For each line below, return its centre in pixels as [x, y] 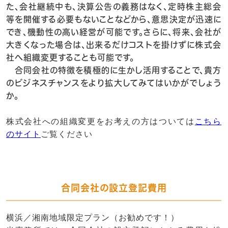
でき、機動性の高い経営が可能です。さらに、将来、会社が [114, 32]
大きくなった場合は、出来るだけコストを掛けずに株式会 [114, 45]
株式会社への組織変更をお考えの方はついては [101, 121]
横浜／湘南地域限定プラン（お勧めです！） [93, 218]
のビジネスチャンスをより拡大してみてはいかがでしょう [114, 83]
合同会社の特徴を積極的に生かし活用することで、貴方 [114, 70]
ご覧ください [67, 134]
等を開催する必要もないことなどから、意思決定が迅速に [114, 19]
